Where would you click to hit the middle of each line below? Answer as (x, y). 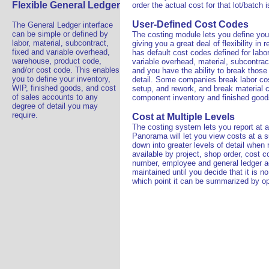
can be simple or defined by (60, 34)
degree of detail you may (55, 106)
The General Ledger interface (62, 25)
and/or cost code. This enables (66, 70)
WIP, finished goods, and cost (64, 88)
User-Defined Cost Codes (190, 24)
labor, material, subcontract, (60, 43)
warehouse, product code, (57, 61)
